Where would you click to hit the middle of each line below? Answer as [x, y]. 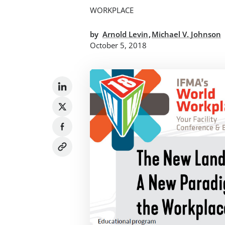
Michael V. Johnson [187, 34]
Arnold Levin [125, 34]
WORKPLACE [112, 10]
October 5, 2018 [119, 45]
